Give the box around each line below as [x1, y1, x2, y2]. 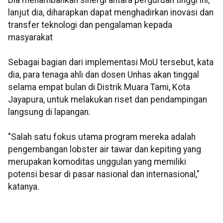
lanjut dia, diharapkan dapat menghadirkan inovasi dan [8, 7, 214, 17]
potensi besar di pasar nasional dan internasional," [8, 169, 200, 179]
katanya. [8, 182, 39, 192]
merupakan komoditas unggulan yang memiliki [8, 157, 186, 167]
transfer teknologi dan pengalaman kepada [8, 20, 172, 30]
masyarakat [8, 32, 53, 42]
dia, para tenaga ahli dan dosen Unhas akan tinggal [8, 70, 199, 80]
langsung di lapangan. [8, 107, 91, 117]
